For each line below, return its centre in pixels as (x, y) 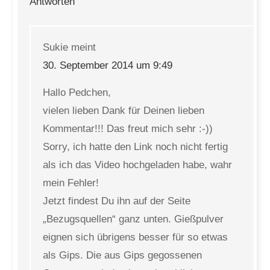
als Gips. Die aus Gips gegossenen (123, 255)
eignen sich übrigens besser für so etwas (136, 237)
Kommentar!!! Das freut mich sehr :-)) (128, 129)
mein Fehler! (71, 183)
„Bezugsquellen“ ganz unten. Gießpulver (133, 219)
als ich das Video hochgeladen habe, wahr (138, 165)
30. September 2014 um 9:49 (108, 65)
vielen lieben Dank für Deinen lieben (124, 111)
